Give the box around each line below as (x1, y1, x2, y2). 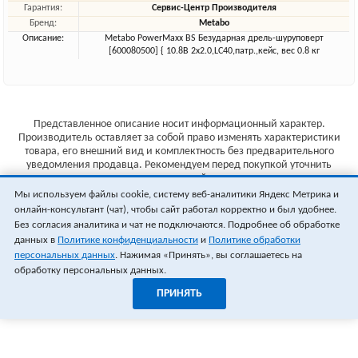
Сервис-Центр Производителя (152, 3, 277, 14)
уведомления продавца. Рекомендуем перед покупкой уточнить (26, 159, 332, 172)
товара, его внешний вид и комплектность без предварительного (24, 145, 334, 158)
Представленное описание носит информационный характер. (33, 118, 325, 131)
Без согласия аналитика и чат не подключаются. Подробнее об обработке (14, 220, 340, 230)
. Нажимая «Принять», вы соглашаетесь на (115, 250, 302, 261)
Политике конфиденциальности (58, 235, 198, 245)
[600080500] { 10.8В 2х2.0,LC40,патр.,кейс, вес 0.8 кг (109, 46, 320, 57)
